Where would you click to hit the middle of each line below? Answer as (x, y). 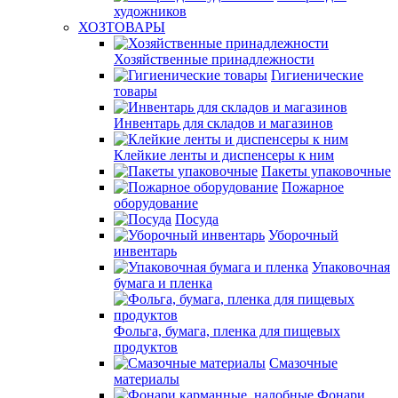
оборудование (156, 203)
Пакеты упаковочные (326, 171)
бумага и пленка (163, 283)
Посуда (197, 219)
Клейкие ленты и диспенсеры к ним (224, 155)
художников (150, 11)
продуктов (146, 347)
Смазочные (303, 363)
